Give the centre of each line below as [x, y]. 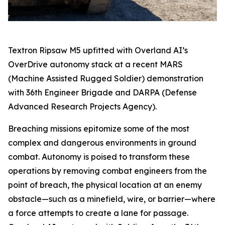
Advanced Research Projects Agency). [82, 106]
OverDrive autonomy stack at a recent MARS [95, 64]
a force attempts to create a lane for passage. [98, 213]
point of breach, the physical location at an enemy [105, 185]
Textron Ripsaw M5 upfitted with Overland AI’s [98, 50]
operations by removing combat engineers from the [107, 171]
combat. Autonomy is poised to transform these [99, 156]
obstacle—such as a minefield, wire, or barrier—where [112, 199]
